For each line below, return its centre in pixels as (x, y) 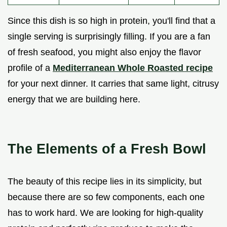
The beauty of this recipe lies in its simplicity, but (105, 181)
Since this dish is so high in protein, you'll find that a (111, 21)
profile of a (30, 68)
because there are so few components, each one (106, 197)
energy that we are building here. (74, 99)
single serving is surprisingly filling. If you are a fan (109, 36)
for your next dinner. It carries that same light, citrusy (113, 83)
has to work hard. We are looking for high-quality (105, 213)
